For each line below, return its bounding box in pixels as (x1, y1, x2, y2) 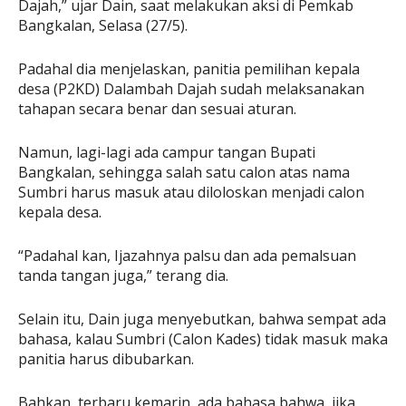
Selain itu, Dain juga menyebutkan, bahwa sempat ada (18, 309, 386, 330)
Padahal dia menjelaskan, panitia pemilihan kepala (18, 59, 360, 80)
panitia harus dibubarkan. (18, 349, 194, 370)
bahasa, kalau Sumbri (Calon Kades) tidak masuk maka (18, 329, 388, 350)
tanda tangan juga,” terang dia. (18, 266, 228, 286)
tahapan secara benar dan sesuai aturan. (18, 99, 296, 120)
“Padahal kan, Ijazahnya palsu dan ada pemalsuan (18, 246, 356, 266)
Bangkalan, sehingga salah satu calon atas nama (18, 162, 350, 183)
